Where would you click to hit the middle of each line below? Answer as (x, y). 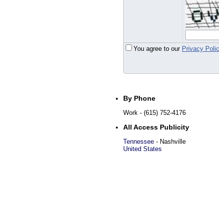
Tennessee (139, 142)
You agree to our (158, 49)
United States (142, 149)
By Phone (139, 98)
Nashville (173, 142)
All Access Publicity (156, 127)
